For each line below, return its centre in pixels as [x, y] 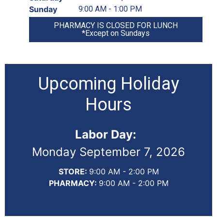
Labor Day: [108, 134]
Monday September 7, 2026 [108, 152]
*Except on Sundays [116, 33]
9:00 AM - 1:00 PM [110, 9]
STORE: [74, 171]
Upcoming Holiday [108, 84]
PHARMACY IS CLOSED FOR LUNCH [116, 25]
